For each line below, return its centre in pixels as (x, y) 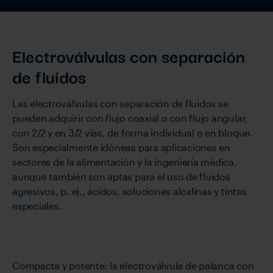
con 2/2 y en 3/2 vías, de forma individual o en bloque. (133, 133)
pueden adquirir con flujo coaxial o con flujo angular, (130, 118)
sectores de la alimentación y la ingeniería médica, (125, 162)
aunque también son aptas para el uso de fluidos (121, 176)
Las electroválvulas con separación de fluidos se (120, 103)
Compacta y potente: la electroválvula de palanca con (133, 265)
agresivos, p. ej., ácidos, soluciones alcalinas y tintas (129, 191)
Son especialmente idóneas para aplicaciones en (121, 147)
